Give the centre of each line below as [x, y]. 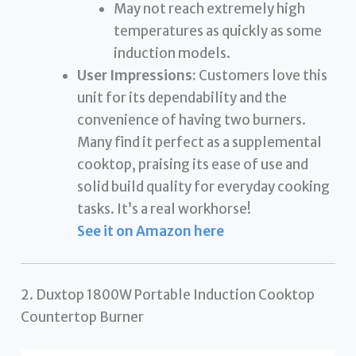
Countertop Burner [83, 317]
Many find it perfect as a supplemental [200, 143]
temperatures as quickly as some [217, 31]
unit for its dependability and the [182, 98]
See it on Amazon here [151, 232]
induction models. [172, 54]
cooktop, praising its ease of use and [193, 165]
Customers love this [262, 76]
